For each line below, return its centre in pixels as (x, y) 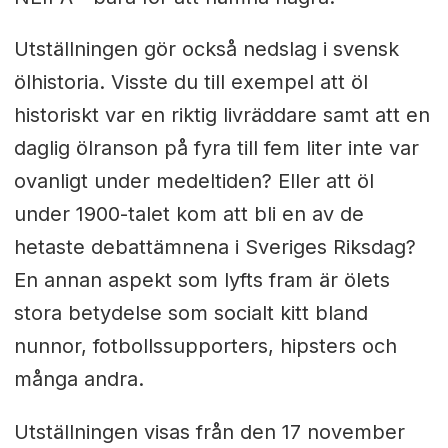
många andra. (78, 379)
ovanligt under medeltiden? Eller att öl (193, 181)
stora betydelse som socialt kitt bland (190, 313)
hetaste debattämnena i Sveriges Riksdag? (214, 247)
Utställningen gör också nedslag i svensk (206, 49)
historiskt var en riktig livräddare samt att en (221, 115)
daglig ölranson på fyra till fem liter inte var (216, 148)
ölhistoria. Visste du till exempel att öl (190, 82)
